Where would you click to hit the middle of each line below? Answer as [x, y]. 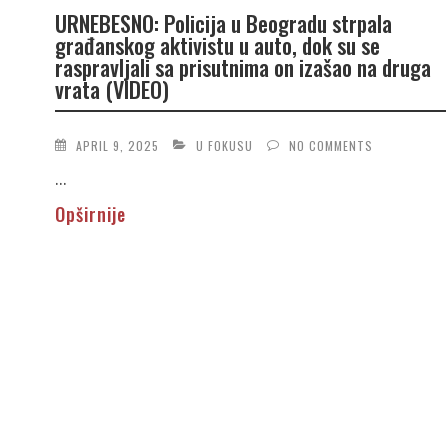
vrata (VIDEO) [111, 89]
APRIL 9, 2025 [117, 145]
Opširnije [90, 213]
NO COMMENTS [330, 145]
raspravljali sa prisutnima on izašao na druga [242, 67]
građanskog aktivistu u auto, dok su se [217, 45]
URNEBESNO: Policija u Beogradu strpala [223, 23]
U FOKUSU [224, 145]
